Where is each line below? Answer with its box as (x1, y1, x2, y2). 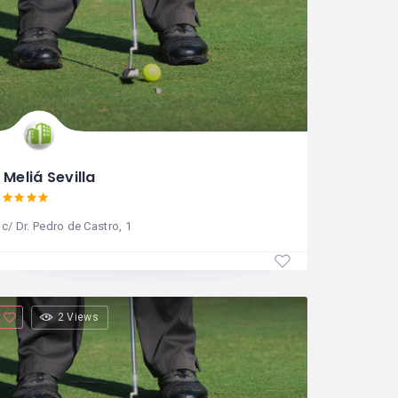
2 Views (57, 310, 99, 323)
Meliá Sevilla (4, 166, 96, 187)
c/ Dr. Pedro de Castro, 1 (2, 219, 131, 233)
